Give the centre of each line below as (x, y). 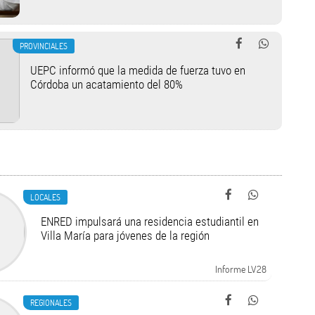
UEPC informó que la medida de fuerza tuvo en (137, 70)
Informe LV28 (240, 269)
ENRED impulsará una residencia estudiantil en (149, 221)
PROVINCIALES (43, 46)
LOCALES (45, 197)
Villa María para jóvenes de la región (125, 236)
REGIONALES (51, 302)
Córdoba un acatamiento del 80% (106, 84)
